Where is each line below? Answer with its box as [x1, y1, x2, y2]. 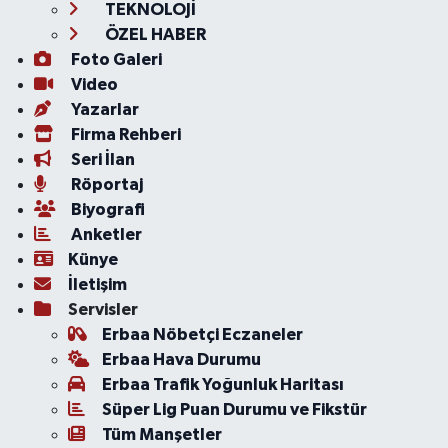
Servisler [67, 301, 138, 318]
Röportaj [67, 176, 143, 193]
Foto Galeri [67, 51, 162, 68]
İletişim [67, 276, 127, 293]
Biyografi [67, 201, 145, 218]
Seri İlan [67, 151, 135, 168]
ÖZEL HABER [101, 26, 206, 43]
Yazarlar [67, 101, 139, 118]
